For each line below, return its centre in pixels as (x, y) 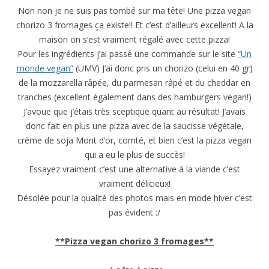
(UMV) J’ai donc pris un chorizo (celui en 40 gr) (163, 68)
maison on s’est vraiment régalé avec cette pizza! (134, 40)
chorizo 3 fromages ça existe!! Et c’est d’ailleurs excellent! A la (134, 25)
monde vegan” (45, 68)
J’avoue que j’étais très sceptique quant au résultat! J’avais (134, 112)
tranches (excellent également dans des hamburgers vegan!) (134, 97)
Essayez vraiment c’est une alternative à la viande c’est (134, 169)
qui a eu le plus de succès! (134, 155)
